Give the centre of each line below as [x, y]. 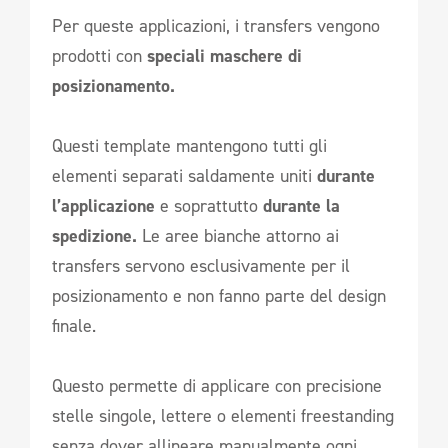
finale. [74, 326]
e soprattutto [209, 206]
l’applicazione [103, 206]
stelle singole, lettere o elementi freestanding [223, 416]
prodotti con [99, 56]
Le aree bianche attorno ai [238, 236]
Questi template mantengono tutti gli [189, 146]
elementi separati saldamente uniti [184, 176]
